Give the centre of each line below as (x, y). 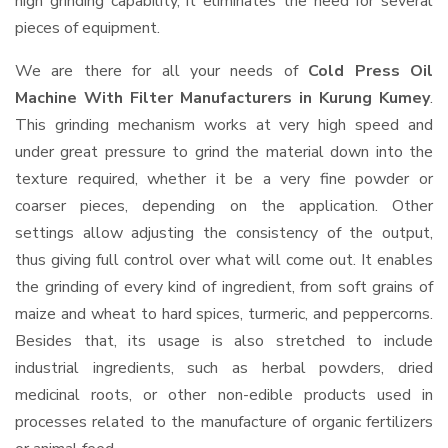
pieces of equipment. (87, 28)
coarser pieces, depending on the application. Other (224, 206)
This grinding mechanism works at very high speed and (224, 125)
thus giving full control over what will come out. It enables (224, 260)
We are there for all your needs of (162, 71)
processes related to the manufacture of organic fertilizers (224, 422)
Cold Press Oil (371, 71)
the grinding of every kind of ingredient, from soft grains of (224, 287)
